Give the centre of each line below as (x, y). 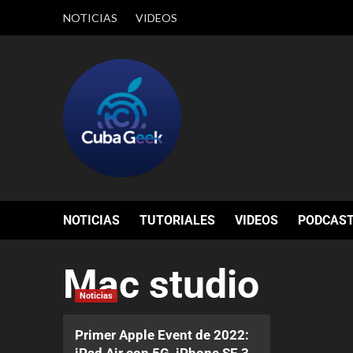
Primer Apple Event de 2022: (162, 335)
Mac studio (161, 284)
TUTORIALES (177, 220)
